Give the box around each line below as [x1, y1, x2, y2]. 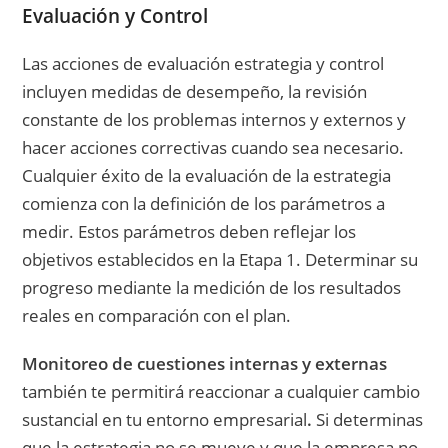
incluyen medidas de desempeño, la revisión [22, 79, 368, 103]
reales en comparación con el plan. [22, 303, 292, 327]
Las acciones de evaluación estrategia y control [22, 51, 385, 75]
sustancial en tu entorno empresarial [22, 407, 308, 431]
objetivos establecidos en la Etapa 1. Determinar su [22, 247, 419, 271]
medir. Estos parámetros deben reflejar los [22, 219, 357, 243]
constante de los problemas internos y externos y [22, 107, 407, 131]
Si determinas [312, 407, 424, 431]
